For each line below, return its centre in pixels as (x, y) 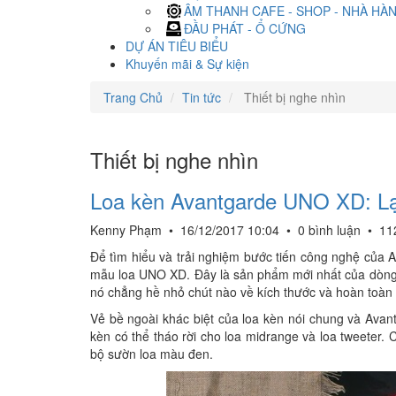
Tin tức (202, 97)
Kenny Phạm (128, 230)
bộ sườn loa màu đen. (152, 354)
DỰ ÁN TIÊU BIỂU (177, 46)
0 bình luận (329, 230)
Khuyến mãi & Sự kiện (187, 64)
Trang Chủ (133, 97)
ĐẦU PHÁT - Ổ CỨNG (245, 28)
